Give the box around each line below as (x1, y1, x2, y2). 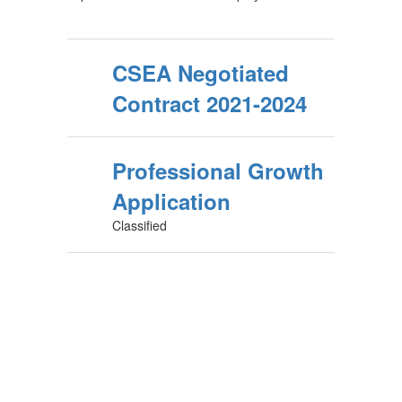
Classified (112, 216, 167, 234)
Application (112, 186, 231, 216)
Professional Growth (112, 155, 324, 186)
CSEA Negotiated (112, 57, 289, 88)
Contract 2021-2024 (112, 88, 307, 118)
